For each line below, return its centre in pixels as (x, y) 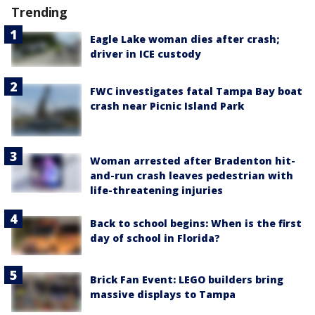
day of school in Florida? (155, 238)
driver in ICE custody (146, 54)
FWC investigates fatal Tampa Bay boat (196, 91)
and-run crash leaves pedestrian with (192, 176)
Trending (40, 12)
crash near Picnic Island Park (167, 106)
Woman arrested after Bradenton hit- (193, 161)
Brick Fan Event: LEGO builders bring (187, 280)
